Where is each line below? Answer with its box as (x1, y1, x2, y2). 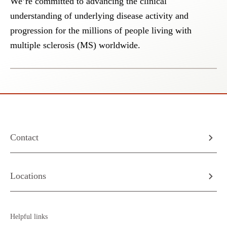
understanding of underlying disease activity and (10, 11, 188, 21)
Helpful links (10, 213, 48, 220)
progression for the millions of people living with (10, 25, 192, 35)
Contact (10, 132, 39, 142)
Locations (10, 171, 46, 181)
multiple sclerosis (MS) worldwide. (10, 40, 140, 50)
